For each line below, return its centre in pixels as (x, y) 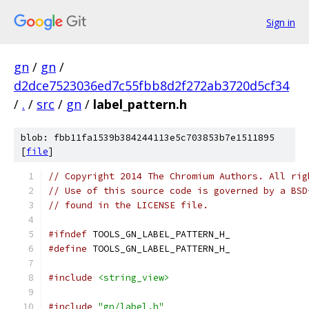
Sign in (281, 22)
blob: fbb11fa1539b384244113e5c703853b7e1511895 (148, 138)
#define (68, 249)
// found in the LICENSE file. (128, 205)
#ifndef (68, 234)
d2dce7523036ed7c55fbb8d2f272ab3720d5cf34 (151, 86)
